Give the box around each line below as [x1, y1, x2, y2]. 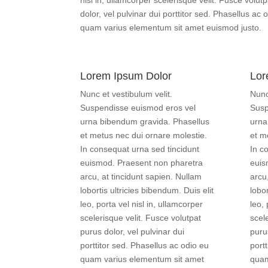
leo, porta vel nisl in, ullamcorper [80, 199, 203, 209]
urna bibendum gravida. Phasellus [80, 116, 210, 126]
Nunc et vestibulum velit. [80, 89, 173, 99]
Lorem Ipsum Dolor [80, 69, 172, 82]
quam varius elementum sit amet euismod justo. [80, 23, 262, 33]
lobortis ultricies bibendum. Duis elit [80, 185, 214, 195]
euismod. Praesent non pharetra [80, 157, 203, 167]
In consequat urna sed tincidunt [80, 144, 200, 154]
